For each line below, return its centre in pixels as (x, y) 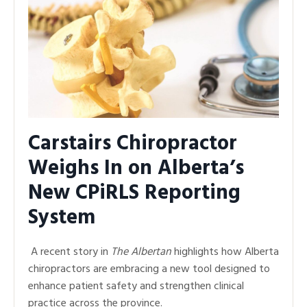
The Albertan (141, 252)
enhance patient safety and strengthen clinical (136, 286)
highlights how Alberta (225, 252)
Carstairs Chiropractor (133, 144)
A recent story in (70, 252)
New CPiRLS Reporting (134, 193)
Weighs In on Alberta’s (136, 168)
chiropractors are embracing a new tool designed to (149, 269)
